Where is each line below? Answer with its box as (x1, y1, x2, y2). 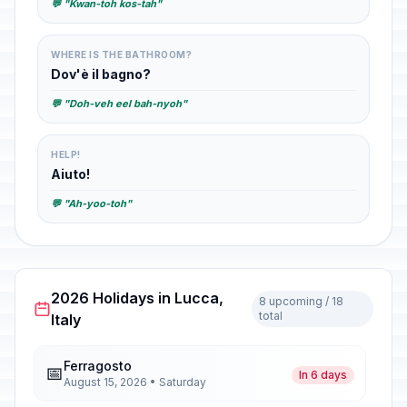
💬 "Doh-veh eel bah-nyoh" (51, 97, 187, 110)
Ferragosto (64, 358, 132, 373)
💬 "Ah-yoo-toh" (51, 197, 132, 210)
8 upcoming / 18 (258, 294, 343, 308)
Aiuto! (51, 166, 90, 182)
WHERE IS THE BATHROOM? (51, 49, 192, 60)
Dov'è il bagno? (51, 66, 151, 82)
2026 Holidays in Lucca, (51, 289, 224, 307)
